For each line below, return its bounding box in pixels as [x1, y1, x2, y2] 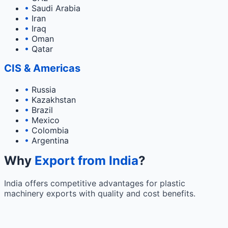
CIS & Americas [4, 62, 80, 75]
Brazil [29, 105, 53, 116]
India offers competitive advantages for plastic [4, 178, 185, 189]
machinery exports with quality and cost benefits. [4, 188, 195, 199]
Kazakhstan [29, 95, 76, 105]
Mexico [29, 115, 60, 126]
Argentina [29, 135, 69, 146]
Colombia [29, 125, 69, 136]
